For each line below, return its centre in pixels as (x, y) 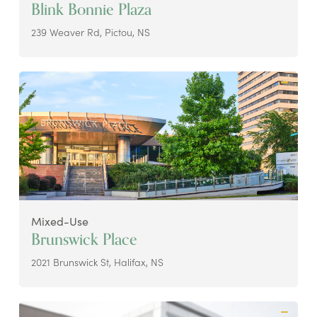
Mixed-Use (59, 221)
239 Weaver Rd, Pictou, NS (90, 32)
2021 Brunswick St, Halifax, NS (97, 261)
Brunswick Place (84, 239)
